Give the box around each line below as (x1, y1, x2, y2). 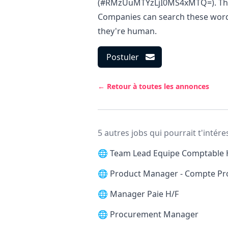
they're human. (98, 25, 157, 37)
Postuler (106, 51, 139, 63)
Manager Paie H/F (110, 188, 179, 199)
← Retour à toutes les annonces (98, 81, 209, 91)
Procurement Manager (110, 209, 198, 220)
